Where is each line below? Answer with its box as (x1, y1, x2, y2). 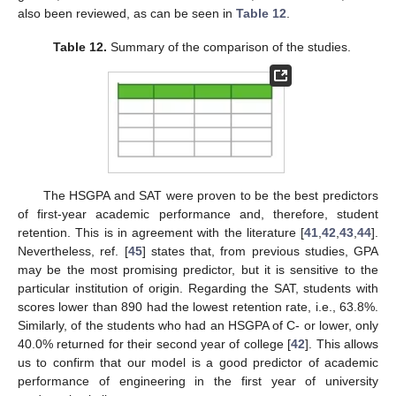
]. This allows (305, 336, 379, 351)
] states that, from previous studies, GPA (141, 243, 378, 258)
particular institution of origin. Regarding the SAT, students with (18, 280, 378, 295)
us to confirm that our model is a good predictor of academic (18, 354, 378, 369)
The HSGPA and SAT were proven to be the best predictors (42, 187, 378, 202)
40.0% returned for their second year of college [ (18, 336, 292, 351)
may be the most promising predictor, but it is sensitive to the (18, 262, 378, 277)
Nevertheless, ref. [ (18, 243, 128, 258)
